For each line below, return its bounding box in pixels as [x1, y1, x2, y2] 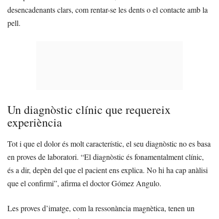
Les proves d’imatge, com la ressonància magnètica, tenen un [7, 203, 195, 214]
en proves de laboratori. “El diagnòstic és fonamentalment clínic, [7, 152, 204, 162]
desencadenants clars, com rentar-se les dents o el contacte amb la [7, 4, 208, 15]
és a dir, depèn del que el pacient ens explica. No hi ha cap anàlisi [7, 165, 208, 175]
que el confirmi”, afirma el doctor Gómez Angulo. [7, 178, 161, 189]
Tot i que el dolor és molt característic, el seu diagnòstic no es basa [7, 138, 211, 149]
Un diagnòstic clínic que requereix [7, 102, 171, 118]
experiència [7, 114, 62, 131]
